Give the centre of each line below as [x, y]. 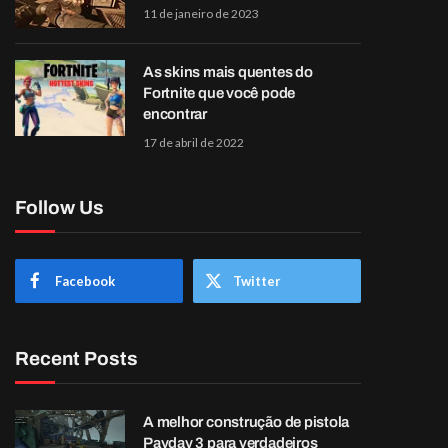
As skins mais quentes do [228, 72]
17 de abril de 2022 [193, 142]
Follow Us [59, 207]
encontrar [175, 114]
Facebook [85, 281]
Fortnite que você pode [219, 93]
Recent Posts [76, 358]
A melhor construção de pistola [246, 422]
